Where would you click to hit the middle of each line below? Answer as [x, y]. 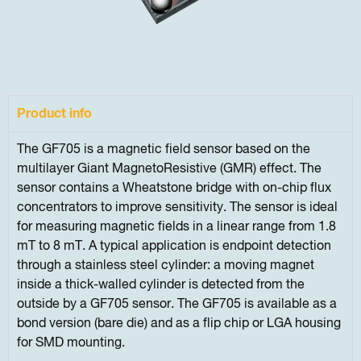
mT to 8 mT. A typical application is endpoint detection [174, 246]
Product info [54, 113]
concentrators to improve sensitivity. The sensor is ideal [177, 207]
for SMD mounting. [71, 343]
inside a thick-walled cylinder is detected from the [161, 285]
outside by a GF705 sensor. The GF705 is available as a [177, 304]
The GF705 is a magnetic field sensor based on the [164, 149]
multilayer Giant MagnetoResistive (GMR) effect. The [169, 169]
